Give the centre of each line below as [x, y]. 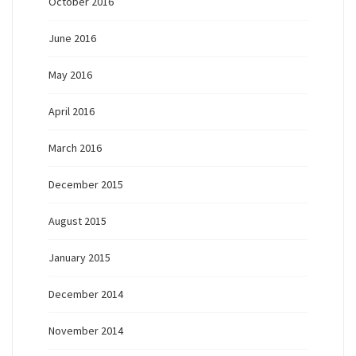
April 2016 [72, 111]
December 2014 [86, 294]
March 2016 [75, 147]
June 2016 [72, 38]
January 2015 [79, 257]
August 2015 [77, 221]
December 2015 [86, 184]
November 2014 [86, 330]
